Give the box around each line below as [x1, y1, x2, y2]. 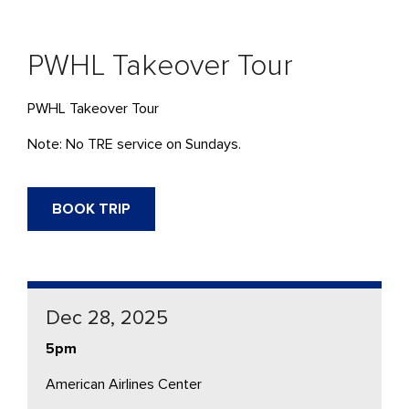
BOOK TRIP [52, 199, 131, 218]
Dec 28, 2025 [46, 305, 168, 330]
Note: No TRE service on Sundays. [27, 134, 245, 153]
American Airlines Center [46, 374, 202, 393]
